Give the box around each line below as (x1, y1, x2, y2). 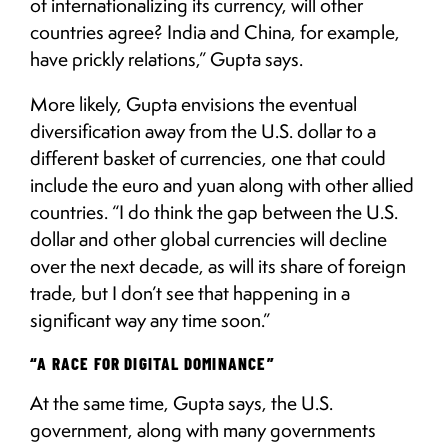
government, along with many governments (30, 416, 376, 443)
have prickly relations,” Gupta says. (30, 45, 303, 72)
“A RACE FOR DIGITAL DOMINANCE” (30, 352, 275, 373)
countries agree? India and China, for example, (30, 18, 400, 45)
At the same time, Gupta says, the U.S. (30, 389, 333, 416)
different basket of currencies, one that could (30, 144, 386, 171)
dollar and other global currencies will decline (30, 225, 387, 252)
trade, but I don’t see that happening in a (30, 279, 350, 306)
